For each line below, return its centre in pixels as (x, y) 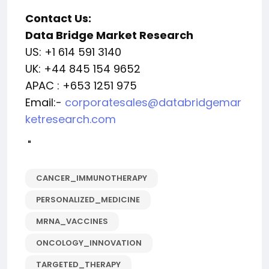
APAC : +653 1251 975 (81, 86)
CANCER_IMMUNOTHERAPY (92, 178)
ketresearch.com (71, 119)
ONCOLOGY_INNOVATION (89, 243)
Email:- (45, 102)
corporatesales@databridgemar (153, 102)
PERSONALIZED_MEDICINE (88, 200)
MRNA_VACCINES (72, 221)
